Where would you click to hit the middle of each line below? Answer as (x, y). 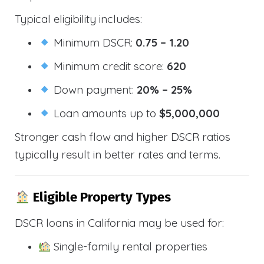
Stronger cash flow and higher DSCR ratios (123, 136)
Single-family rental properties (129, 247)
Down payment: (94, 89)
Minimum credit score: (109, 66)
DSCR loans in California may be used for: (119, 223)
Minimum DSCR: (93, 42)
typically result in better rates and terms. (118, 154)
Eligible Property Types (100, 197)
